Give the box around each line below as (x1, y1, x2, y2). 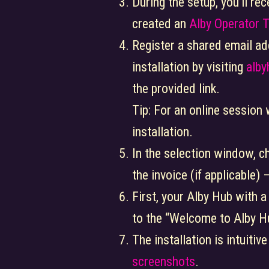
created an (131, 16, 189, 31)
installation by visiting (131, 59, 246, 74)
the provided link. (131, 81, 220, 96)
